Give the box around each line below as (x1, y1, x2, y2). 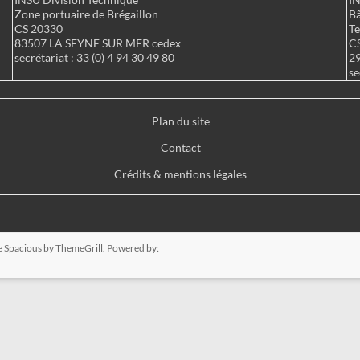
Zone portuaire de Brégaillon (14, 7, 158, 21)
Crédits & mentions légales (114, 167, 247, 181)
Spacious (4, 242, 42, 254)
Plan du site (151, 114, 210, 128)
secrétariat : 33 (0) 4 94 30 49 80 (14, 51, 174, 64)
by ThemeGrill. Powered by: (42, 242, 159, 254)
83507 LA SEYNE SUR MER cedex (14, 36, 181, 50)
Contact (160, 141, 201, 154)
